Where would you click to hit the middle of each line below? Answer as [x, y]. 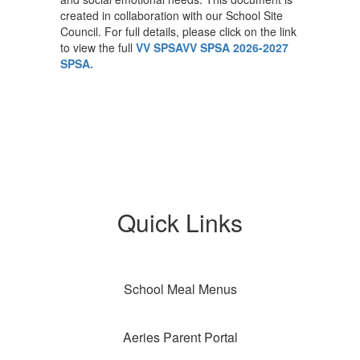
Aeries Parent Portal [180, 337]
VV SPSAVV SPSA [184, 48]
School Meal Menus [180, 289]
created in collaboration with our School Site [172, 16]
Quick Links [180, 223]
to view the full [98, 48]
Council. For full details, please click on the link [178, 32]
